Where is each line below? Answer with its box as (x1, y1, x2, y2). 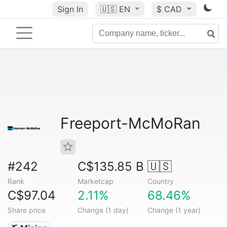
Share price (8, 206, 46, 214)
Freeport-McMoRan (60, 114, 201, 132)
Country (147, 177, 174, 185)
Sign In (57, 4, 83, 14)
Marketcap (77, 177, 113, 185)
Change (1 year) (147, 206, 201, 214)
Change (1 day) (77, 206, 129, 214)
